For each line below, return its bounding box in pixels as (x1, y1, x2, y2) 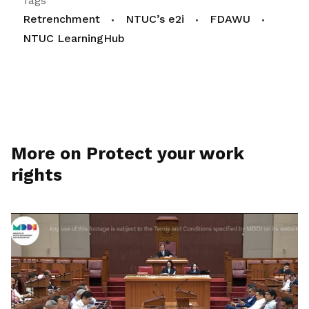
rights (11, 165, 62, 186)
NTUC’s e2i (126, 12, 184, 26)
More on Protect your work (11, 143, 244, 164)
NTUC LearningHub (23, 32, 125, 46)
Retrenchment (23, 12, 100, 26)
